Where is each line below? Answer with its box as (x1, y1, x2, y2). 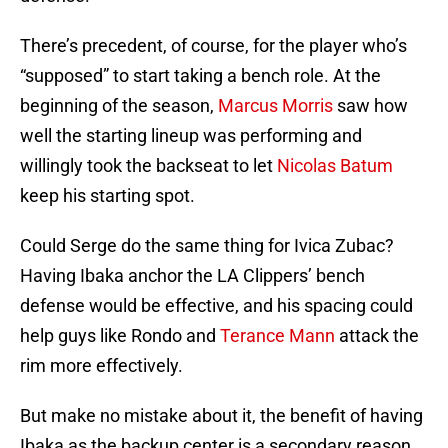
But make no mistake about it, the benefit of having (20, 405, 423, 427)
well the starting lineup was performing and (20, 125, 362, 147)
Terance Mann (220, 325, 335, 347)
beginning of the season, (20, 95, 218, 117)
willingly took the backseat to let (20, 155, 277, 177)
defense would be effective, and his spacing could (20, 295, 413, 317)
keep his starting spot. (20, 185, 195, 207)
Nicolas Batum (277, 155, 393, 177)
